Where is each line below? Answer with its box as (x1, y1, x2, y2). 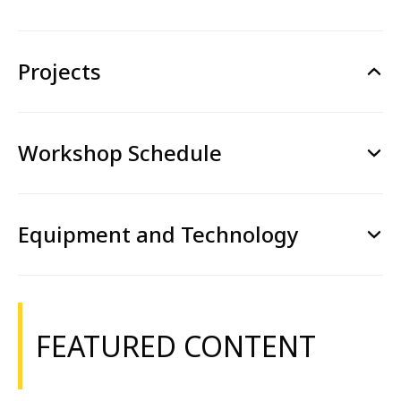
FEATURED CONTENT (36, 326, 316, 365)
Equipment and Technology (18, 219, 299, 249)
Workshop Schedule (18, 138, 222, 167)
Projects (18, 56, 101, 86)
